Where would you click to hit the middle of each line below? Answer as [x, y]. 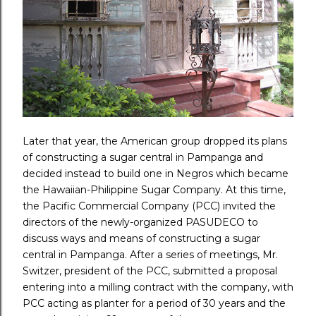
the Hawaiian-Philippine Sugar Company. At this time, [154, 189]
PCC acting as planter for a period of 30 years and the [154, 303]
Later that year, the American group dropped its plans [155, 141]
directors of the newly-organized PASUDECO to [140, 222]
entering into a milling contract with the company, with [158, 287]
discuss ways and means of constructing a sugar [141, 238]
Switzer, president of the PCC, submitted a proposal [150, 271]
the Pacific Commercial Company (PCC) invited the [149, 206]
